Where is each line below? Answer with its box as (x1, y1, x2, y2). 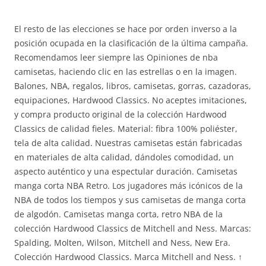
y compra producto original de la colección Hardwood (14, 109, 227, 120)
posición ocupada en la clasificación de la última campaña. (14, 37, 248, 49)
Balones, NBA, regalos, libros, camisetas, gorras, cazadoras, (14, 80, 251, 91)
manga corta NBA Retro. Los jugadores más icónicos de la (14, 180, 243, 191)
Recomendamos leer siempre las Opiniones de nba (14, 52, 218, 63)
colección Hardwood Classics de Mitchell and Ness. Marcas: (14, 223, 251, 234)
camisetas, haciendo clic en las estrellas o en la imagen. (14, 66, 237, 77)
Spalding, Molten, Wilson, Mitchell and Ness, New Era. (14, 237, 230, 248)
